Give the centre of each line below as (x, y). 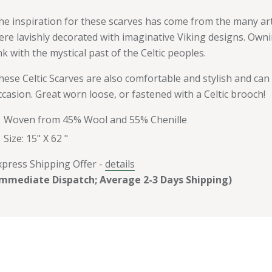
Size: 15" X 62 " (36, 138)
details (120, 164)
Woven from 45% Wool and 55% (77, 119)
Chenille (169, 119)
